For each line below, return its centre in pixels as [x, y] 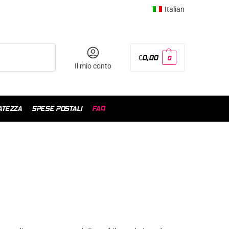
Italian [175, 9]
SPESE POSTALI [57, 109]
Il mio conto [93, 66]
